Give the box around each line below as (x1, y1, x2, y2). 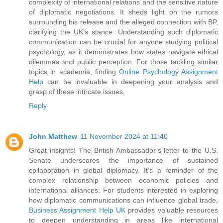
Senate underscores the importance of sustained (29, 156, 218, 165)
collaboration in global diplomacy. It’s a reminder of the (29, 166, 218, 175)
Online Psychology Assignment (119, 68, 219, 76)
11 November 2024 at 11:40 (80, 132, 168, 141)
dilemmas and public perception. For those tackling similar (29, 58, 218, 66)
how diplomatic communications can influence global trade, (29, 196, 218, 205)
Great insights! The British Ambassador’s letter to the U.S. (29, 146, 218, 155)
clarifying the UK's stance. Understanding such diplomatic (29, 28, 218, 36)
